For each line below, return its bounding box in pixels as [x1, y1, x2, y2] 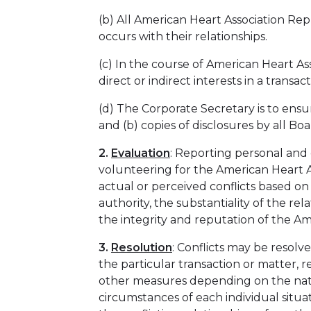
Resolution [111, 241, 172, 254]
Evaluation [111, 146, 170, 160]
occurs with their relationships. [99, 30, 267, 43]
